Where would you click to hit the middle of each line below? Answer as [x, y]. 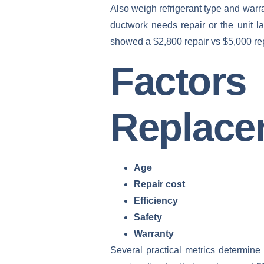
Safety [148, 217]
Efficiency [156, 201]
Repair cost [159, 184]
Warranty [154, 234]
